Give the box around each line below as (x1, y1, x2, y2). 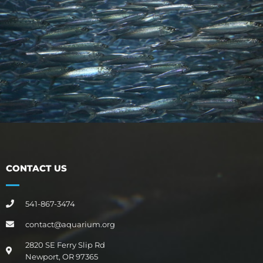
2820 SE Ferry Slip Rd (25, 240, 105, 250)
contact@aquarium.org (25, 220, 115, 230)
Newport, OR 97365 (25, 252, 98, 262)
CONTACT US (6, 163, 67, 174)
